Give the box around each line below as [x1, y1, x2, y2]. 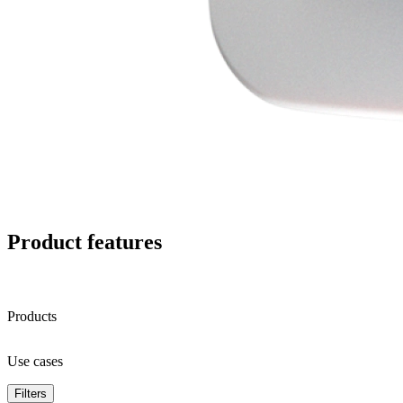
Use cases [7, 354, 63, 370]
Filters [14, 387, 47, 401]
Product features [7, 230, 162, 255]
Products [7, 309, 57, 325]
